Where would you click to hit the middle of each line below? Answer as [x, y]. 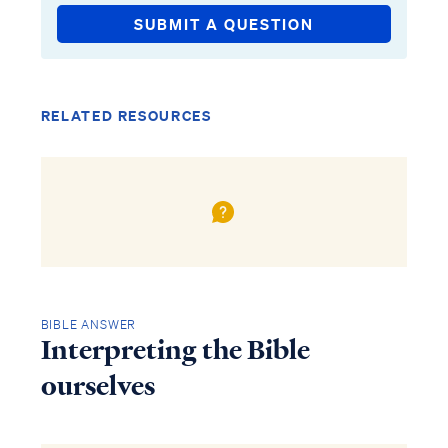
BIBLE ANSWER [88, 325]
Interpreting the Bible [175, 350]
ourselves [97, 386]
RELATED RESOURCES [126, 115]
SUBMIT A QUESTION [224, 24]
